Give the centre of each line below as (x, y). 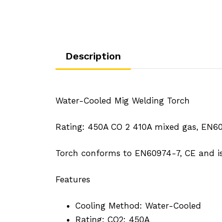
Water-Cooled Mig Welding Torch (123, 100)
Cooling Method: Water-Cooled (138, 205)
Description (93, 56)
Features (73, 179)
